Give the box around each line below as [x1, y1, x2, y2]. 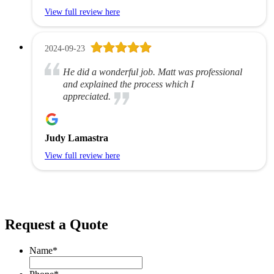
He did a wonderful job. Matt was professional [63, 67, 242, 78]
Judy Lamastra [45, 133, 108, 144]
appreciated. [63, 91, 111, 102]
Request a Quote [5, 216, 108, 232]
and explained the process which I [63, 79, 194, 90]
